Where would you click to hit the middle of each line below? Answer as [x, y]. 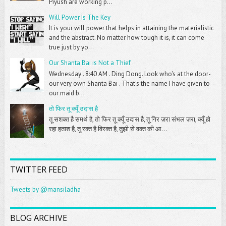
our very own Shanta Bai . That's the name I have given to [129, 83]
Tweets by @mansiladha [45, 189]
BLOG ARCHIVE [38, 218]
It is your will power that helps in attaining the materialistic [131, 28]
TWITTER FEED [39, 169]
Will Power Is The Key [79, 17]
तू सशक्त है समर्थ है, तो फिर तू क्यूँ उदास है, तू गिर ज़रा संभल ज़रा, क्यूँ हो [129, 120]
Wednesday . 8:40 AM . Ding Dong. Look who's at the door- [129, 74]
